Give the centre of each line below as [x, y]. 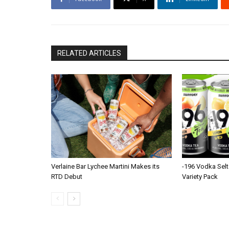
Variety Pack [200, 177]
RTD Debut [67, 177]
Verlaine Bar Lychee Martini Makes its [105, 167]
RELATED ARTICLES [89, 53]
